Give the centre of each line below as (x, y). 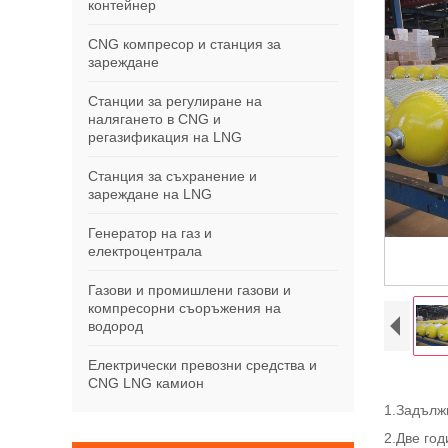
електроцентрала (145, 250)
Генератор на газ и (150, 232)
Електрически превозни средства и (202, 364)
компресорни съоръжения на (184, 307)
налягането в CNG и (154, 118)
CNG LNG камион (146, 382)
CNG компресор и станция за (184, 43)
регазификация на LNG (165, 136)
